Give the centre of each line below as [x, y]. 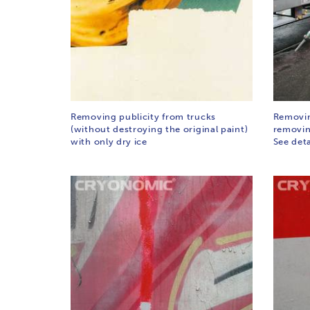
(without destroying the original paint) [159, 129]
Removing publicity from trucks [143, 116]
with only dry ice [109, 141]
